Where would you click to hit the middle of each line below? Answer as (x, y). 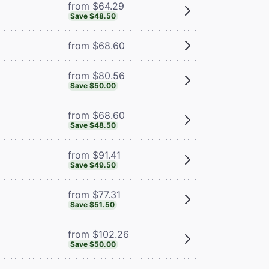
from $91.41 (94, 155)
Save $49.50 (93, 165)
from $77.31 (94, 194)
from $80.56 (96, 75)
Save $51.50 (92, 204)
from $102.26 (98, 234)
